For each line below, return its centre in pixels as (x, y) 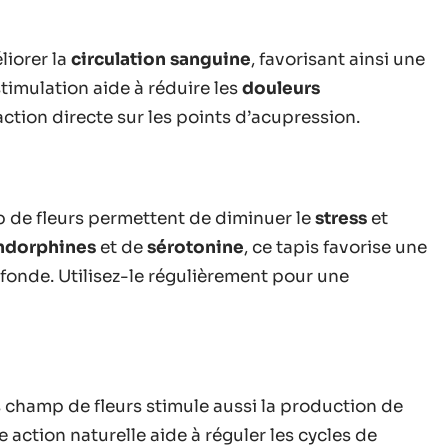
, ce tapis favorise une (335, 247)
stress (341, 218)
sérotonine (195, 247)
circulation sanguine (161, 59)
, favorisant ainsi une (338, 59)
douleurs (281, 88)
